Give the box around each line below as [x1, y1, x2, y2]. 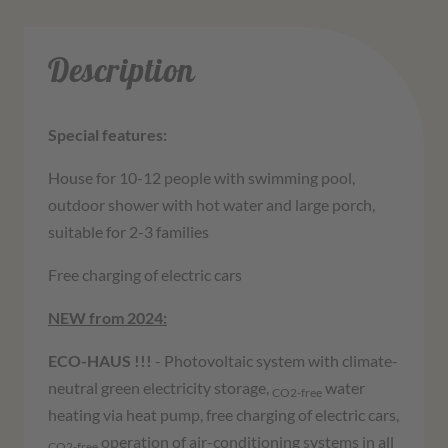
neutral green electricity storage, [48, 378, 272, 398]
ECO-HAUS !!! [48, 351, 152, 371]
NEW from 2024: [48, 308, 167, 328]
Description [48, 50, 195, 91]
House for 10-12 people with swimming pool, [48, 168, 355, 188]
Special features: [48, 125, 167, 145]
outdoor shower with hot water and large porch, [48, 195, 375, 215]
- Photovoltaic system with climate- [152, 351, 398, 371]
